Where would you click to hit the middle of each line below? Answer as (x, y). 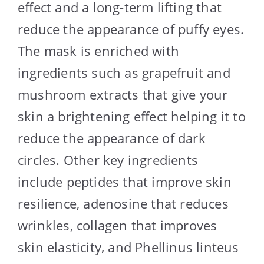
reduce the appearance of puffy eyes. (131, 29)
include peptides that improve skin (125, 181)
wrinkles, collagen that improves (118, 225)
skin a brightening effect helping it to (132, 116)
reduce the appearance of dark (112, 138)
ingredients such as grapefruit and (124, 72)
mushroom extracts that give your (123, 94)
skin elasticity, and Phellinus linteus (128, 247)
